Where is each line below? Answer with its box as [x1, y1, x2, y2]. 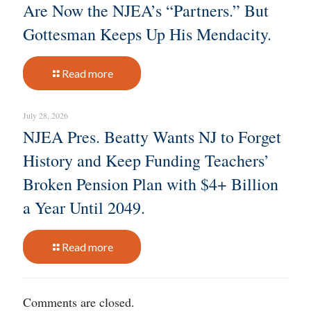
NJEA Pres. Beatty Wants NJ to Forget [23, 125, 281, 148]
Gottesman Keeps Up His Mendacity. [23, 22, 271, 45]
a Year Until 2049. [23, 196, 145, 219]
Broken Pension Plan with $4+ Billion [23, 172, 278, 195]
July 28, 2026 [23, 109, 68, 121]
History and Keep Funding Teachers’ [23, 149, 269, 171]
